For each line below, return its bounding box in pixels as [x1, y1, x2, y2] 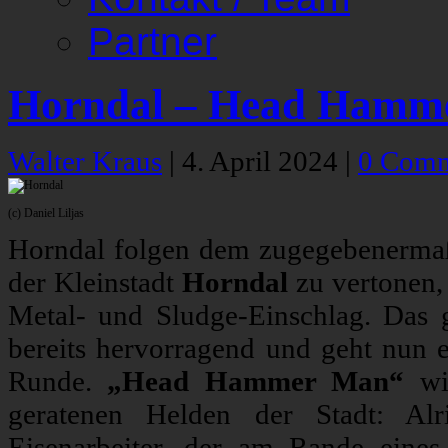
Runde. [8, 365, 108, 398]
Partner [88, 20, 217, 63]
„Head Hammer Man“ [107, 365, 405, 398]
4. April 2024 [182, 145, 345, 178]
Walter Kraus [8, 145, 162, 178]
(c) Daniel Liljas [8, 206, 84, 221]
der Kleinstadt [8, 266, 183, 299]
